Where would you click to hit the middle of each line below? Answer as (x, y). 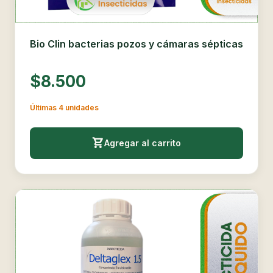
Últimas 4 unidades (64, 108)
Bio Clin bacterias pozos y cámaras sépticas (136, 44)
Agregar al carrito (143, 143)
